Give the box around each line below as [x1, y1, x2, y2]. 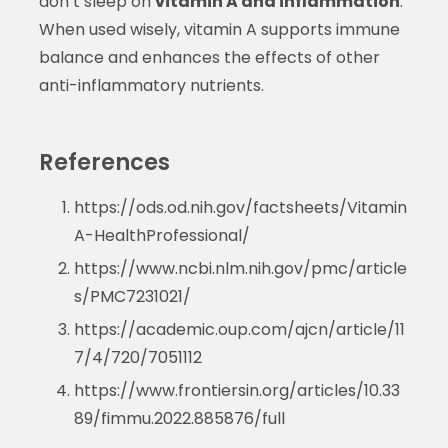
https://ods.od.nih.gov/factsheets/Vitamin [73, 195, 407, 219]
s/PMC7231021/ [73, 284, 191, 308]
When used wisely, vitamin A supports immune [38, 17, 400, 41]
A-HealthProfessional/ [73, 223, 250, 247]
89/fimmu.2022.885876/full [73, 406, 285, 430]
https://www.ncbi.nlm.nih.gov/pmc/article [73, 256, 407, 280]
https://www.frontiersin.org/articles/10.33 [73, 378, 400, 402]
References [38, 145, 170, 178]
